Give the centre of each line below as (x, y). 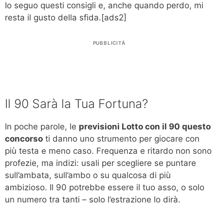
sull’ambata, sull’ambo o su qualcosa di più (88, 175)
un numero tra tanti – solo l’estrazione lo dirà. (93, 200)
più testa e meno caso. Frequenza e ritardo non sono (108, 151)
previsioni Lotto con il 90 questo (145, 127)
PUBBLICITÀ (109, 43)
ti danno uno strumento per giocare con (121, 139)
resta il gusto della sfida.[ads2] (66, 17)
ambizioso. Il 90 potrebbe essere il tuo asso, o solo (105, 188)
